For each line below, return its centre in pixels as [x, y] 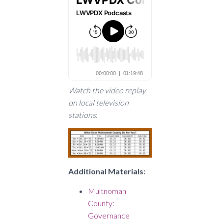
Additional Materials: [107, 171]
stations [82, 115]
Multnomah [107, 191]
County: [101, 203]
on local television [98, 102]
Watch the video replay [107, 90]
